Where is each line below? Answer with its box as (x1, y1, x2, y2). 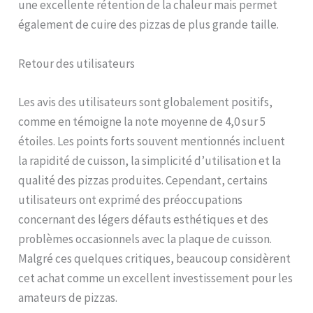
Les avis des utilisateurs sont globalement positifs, (18, 94, 273, 110)
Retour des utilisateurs (18, 55, 136, 71)
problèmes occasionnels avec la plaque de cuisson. (18, 231, 272, 247)
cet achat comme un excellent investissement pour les (18, 270, 293, 286)
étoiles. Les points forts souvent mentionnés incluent (18, 133, 286, 149)
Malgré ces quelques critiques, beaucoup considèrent (18, 250, 291, 266)
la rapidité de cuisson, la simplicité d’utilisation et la (18, 152, 282, 168)
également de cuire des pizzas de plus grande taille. (18, 17, 279, 33)
